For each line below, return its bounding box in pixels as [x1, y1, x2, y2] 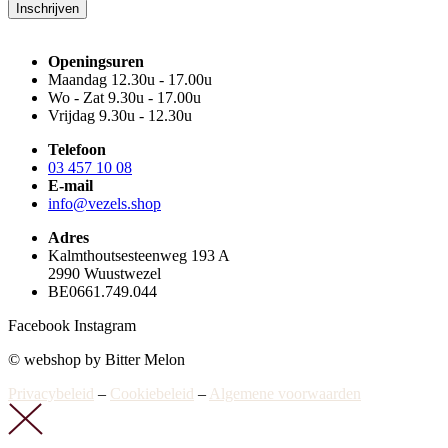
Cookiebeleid [110, 384, 194, 402]
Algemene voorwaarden [209, 384, 361, 402]
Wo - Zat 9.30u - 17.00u [48, 88, 201, 106]
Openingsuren [48, 52, 144, 70]
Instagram [74, 316, 136, 334]
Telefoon [48, 140, 106, 158]
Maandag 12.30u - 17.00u [48, 70, 212, 88]
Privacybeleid [8, 384, 94, 402]
